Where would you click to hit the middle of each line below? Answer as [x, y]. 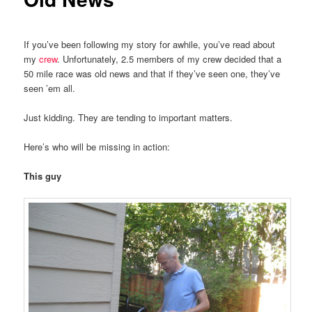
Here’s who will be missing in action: [97, 146]
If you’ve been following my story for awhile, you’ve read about [150, 44]
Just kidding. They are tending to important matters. [128, 117]
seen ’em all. [50, 88]
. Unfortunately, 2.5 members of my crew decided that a [170, 58]
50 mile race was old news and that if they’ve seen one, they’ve [152, 73]
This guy [43, 176]
